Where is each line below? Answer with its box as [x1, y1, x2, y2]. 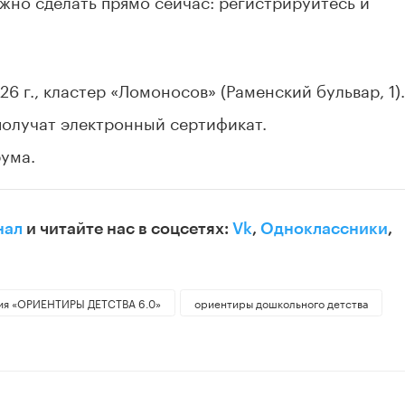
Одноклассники [260, 221, 388, 238]
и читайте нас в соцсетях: [23, 221, 232, 238]
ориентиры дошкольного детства [193, 294, 368, 312]
